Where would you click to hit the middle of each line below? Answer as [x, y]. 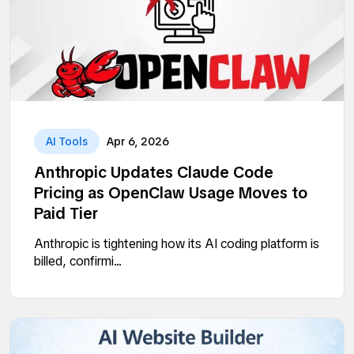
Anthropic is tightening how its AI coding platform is [177, 244]
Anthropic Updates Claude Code [154, 173]
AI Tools [67, 142]
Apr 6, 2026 [138, 142]
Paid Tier [66, 214]
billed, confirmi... [78, 262]
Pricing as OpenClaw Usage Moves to [171, 193]
